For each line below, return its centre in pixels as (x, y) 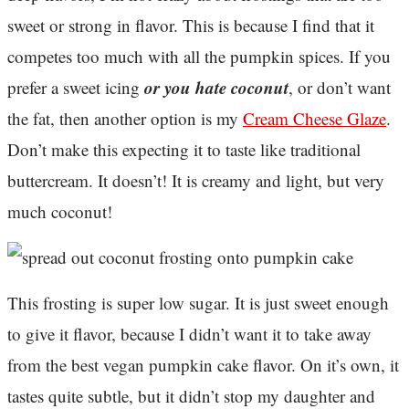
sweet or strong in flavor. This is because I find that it (191, 26)
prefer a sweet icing (73, 88)
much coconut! (60, 212)
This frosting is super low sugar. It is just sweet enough (198, 303)
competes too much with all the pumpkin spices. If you (199, 57)
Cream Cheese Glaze (315, 119)
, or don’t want (340, 88)
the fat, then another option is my (125, 119)
